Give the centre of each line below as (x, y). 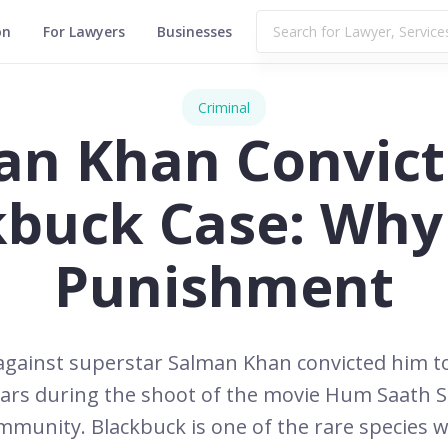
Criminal (224, 107)
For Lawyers (84, 31)
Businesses (194, 31)
